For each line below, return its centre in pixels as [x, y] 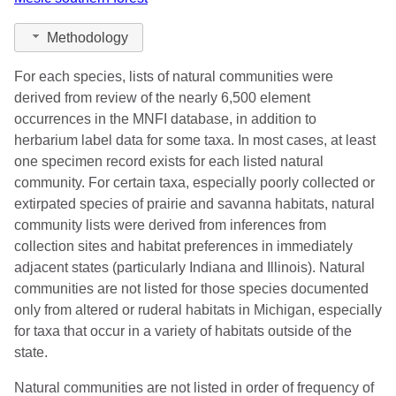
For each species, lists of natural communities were [174, 76]
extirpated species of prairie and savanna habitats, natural [194, 203]
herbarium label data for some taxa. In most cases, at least [195, 140]
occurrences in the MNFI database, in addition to [165, 118]
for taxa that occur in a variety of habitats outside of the [183, 331]
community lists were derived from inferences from [170, 225]
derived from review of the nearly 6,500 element [162, 97]
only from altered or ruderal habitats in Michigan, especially [198, 309]
